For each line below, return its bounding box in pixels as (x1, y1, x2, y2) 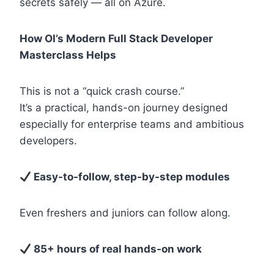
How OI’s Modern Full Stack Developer (20, 32, 213, 45)
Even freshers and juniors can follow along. (20, 207, 231, 220)
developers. (20, 135, 77, 147)
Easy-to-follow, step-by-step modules (31, 171, 231, 183)
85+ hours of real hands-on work (31, 243, 202, 256)
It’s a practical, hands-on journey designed (20, 102, 228, 114)
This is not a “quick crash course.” (20, 85, 184, 98)
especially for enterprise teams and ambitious (20, 118, 244, 131)
